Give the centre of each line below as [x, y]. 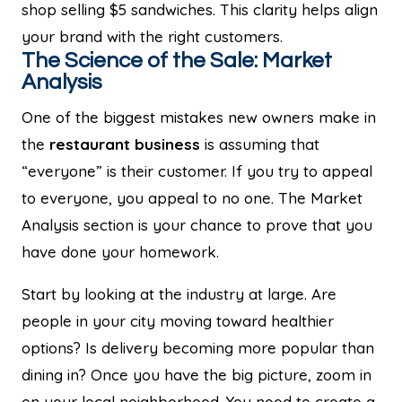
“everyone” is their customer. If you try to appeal [197, 170]
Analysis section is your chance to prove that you [197, 224]
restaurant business [125, 144]
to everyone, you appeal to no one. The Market [192, 197]
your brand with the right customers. [152, 36]
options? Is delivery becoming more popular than [198, 347]
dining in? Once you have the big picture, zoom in [197, 374]
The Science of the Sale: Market [177, 60]
